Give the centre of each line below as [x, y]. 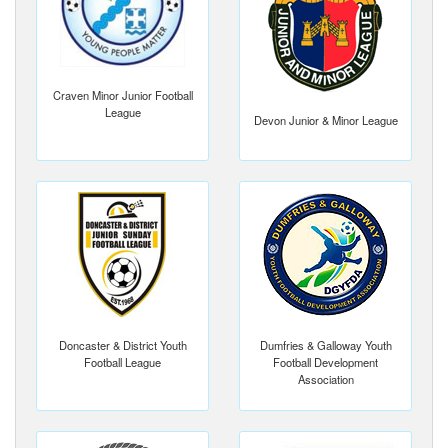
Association [325, 378]
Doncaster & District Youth [122, 344]
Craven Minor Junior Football [122, 94]
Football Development [325, 361]
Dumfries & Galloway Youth [325, 344]
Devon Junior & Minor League [325, 119]
